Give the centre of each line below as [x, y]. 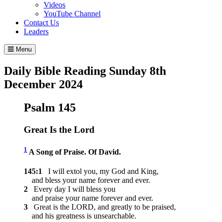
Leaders [36, 31]
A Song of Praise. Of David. [74, 152]
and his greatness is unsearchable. [80, 216]
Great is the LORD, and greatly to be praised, [103, 207]
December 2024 [43, 84]
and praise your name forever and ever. [88, 198]
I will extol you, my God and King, [101, 171]
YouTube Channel [72, 13]
